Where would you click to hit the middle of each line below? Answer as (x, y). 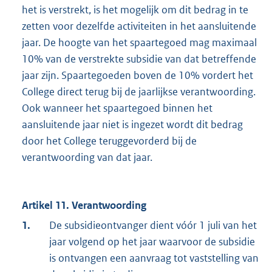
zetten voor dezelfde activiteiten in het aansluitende (139, 26)
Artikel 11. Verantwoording (84, 206)
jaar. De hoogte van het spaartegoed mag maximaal (139, 43)
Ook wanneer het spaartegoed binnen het (117, 108)
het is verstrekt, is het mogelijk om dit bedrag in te (135, 10)
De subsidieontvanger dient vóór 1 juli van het (153, 226)
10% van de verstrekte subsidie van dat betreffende (139, 59)
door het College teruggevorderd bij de (109, 141)
